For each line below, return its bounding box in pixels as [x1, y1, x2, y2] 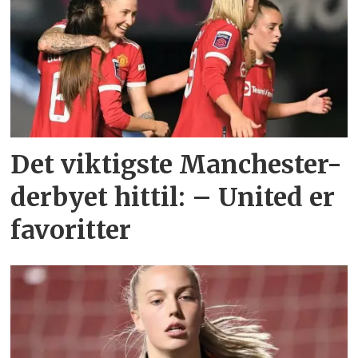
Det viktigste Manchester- [10, 149, 343, 181]
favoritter [10, 214, 132, 247]
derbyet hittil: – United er [10, 181, 336, 214]
